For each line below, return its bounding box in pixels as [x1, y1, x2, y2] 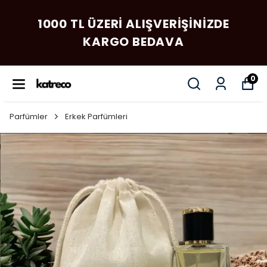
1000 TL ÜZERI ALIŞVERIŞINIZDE [37, 15, 230, 32]
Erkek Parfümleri [65, 111, 128, 122]
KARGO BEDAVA [83, 33, 184, 50]
